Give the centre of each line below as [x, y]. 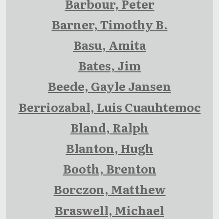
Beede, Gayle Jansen [109, 86]
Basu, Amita [109, 45]
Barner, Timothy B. [109, 24]
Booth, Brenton [109, 169]
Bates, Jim [109, 66]
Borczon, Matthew [109, 189]
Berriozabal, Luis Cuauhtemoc [109, 107]
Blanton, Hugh [109, 148]
